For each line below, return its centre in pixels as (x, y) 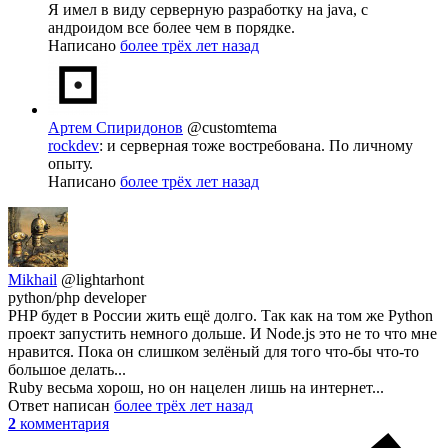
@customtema (232, 127)
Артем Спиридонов (115, 127)
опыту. (70, 163)
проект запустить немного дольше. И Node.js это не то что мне (222, 333)
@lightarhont (102, 279)
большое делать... (67, 369)
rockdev (73, 145)
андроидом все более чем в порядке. (171, 27)
